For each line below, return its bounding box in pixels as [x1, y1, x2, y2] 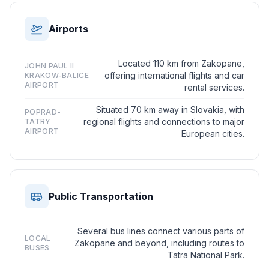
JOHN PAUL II [25, 61, 74, 70]
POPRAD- [25, 107, 61, 116]
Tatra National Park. [168, 250, 244, 260]
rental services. [184, 82, 244, 92]
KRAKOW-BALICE [25, 71, 89, 80]
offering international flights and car [104, 70, 244, 80]
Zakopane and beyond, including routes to [74, 238, 244, 248]
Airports [49, 23, 88, 35]
